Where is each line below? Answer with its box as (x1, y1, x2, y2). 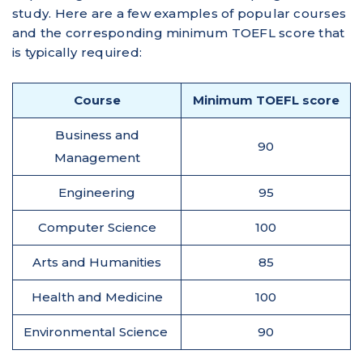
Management (53, 149, 140, 165)
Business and (54, 126, 139, 143)
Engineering (58, 184, 135, 200)
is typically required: (12, 44, 142, 60)
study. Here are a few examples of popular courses (12, 5, 347, 21)
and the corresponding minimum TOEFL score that (12, 24, 345, 41)
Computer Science (37, 219, 156, 235)
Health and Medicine (31, 288, 163, 305)
